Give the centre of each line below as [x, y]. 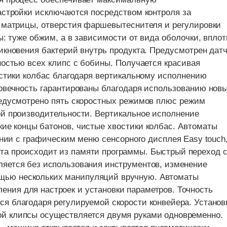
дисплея [166, 139]
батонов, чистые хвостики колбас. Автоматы [128, 127]
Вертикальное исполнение [147, 114]
